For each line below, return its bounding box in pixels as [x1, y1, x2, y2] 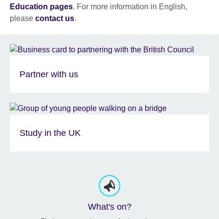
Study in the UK [20, 128, 81, 138]
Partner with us [20, 69, 78, 79]
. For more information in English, [73, 2, 187, 11]
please [10, 14, 35, 22]
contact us [35, 14, 74, 22]
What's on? [88, 201, 131, 212]
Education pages [10, 2, 73, 11]
